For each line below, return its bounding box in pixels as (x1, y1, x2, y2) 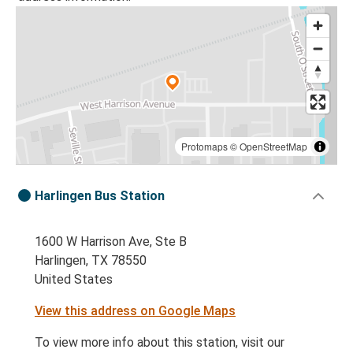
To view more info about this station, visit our (35, 335, 284, 351)
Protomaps (181, 139, 228, 154)
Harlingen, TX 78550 (35, 253, 147, 269)
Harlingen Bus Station (35, 188, 165, 204)
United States (35, 272, 113, 288)
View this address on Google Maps (35, 303, 236, 319)
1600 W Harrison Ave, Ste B (35, 234, 187, 250)
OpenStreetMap (240, 139, 307, 154)
